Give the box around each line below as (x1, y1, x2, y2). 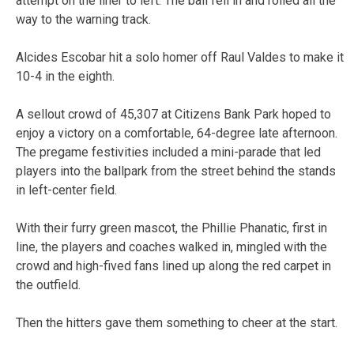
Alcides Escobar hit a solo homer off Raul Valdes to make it (16, 49, 344, 65)
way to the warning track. (16, 11, 151, 27)
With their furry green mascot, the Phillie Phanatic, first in (16, 220, 327, 235)
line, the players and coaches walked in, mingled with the (16, 239, 327, 254)
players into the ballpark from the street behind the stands (16, 163, 336, 179)
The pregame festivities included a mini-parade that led (16, 144, 321, 160)
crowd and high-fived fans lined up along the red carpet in (16, 258, 331, 273)
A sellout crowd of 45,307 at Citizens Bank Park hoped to (16, 106, 331, 122)
